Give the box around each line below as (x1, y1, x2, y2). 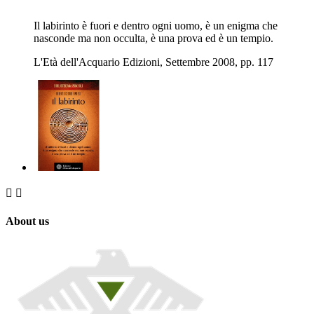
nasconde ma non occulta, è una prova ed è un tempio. (34, 32, 273, 44)
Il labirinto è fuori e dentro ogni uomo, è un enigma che (34, 19, 278, 32)
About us (6, 214, 49, 227)
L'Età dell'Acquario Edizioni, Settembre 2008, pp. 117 (34, 55, 273, 68)
